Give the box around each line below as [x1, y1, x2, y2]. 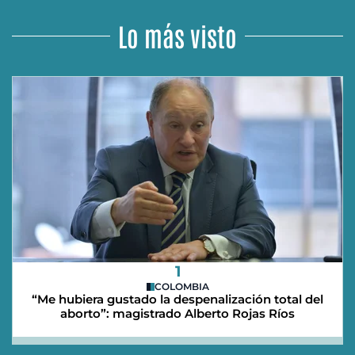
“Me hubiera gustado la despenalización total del [32, 292, 323, 307]
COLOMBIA [154, 281, 209, 293]
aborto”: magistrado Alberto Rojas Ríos [60, 306, 295, 322]
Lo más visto [118, 19, 237, 52]
